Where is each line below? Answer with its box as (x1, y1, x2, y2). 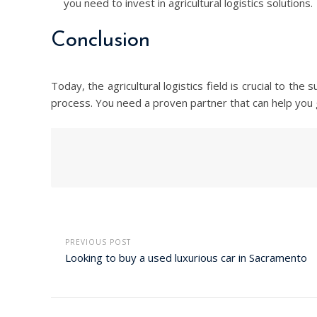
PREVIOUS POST (65, 237, 131, 248)
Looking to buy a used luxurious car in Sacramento (65, 250, 307, 265)
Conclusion (51, 30, 150, 52)
